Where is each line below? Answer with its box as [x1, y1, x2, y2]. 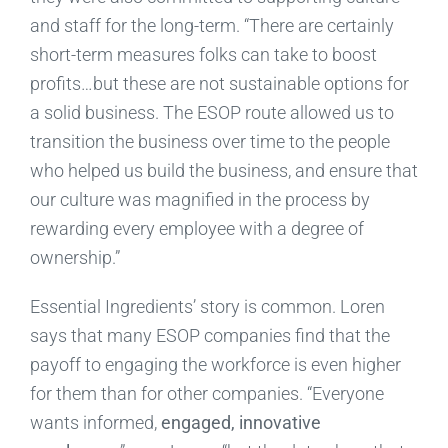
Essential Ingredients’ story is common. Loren [29, 295, 385, 317]
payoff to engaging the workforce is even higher [29, 353, 401, 375]
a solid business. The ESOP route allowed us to [29, 101, 394, 123]
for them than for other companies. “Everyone [29, 382, 384, 404]
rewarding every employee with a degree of [29, 217, 364, 239]
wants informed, [29, 411, 161, 433]
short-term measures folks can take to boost [29, 43, 377, 65]
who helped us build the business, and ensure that [29, 159, 418, 181]
